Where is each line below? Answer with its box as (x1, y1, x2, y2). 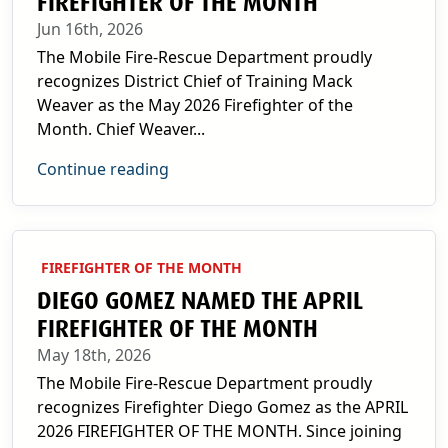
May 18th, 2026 (37, 344, 151, 366)
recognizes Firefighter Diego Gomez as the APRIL (37, 396, 408, 418)
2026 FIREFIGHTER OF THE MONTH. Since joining (37, 420, 402, 442)
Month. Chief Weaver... (37, 118, 205, 140)
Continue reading (37, 158, 169, 180)
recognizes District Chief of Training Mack (37, 70, 353, 92)
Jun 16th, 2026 (37, 18, 143, 40)
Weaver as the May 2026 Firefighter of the (37, 94, 353, 116)
